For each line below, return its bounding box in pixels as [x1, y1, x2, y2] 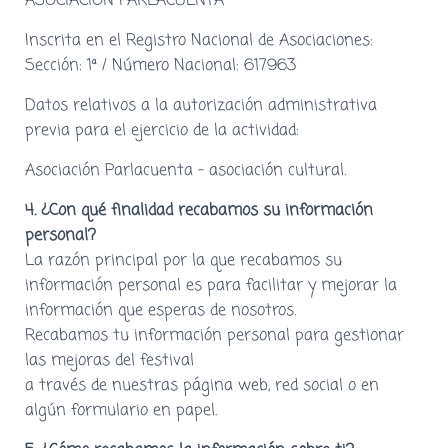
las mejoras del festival [25, 348, 194, 373]
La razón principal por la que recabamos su [25, 248, 342, 273]
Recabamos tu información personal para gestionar [25, 323, 404, 348]
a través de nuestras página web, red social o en [25, 373, 379, 398]
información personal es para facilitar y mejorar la [25, 273, 397, 298]
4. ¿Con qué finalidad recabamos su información [25, 198, 373, 223]
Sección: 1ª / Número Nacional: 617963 [25, 53, 296, 78]
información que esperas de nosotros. [25, 298, 296, 323]
